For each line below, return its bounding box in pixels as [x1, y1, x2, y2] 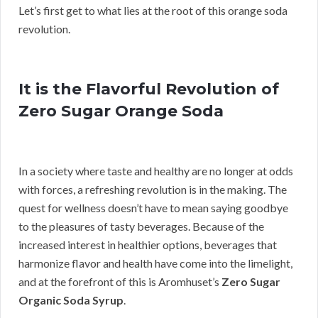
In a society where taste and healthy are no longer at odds [18, 163, 293, 177]
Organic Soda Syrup [18, 292, 124, 307]
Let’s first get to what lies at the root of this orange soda [18, 3, 287, 17]
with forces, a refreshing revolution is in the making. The [18, 182, 287, 196]
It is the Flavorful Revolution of [18, 79, 279, 99]
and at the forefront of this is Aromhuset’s [18, 274, 221, 288]
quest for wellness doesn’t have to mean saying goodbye [18, 200, 288, 214]
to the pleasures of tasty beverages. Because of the [18, 219, 264, 233]
